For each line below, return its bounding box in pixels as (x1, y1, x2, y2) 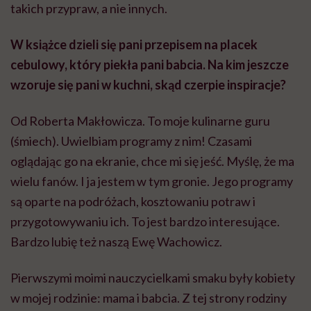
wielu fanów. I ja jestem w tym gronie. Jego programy (10, 173, 293, 189)
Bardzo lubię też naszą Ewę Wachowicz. (10, 233, 222, 249)
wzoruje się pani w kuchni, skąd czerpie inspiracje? (10, 76, 286, 92)
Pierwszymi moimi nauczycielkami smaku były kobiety (10, 269, 295, 285)
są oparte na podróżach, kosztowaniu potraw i (10, 193, 255, 209)
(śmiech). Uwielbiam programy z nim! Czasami (10, 133, 252, 149)
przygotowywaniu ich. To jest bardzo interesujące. (10, 213, 280, 229)
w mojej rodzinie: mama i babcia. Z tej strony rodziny (10, 289, 287, 305)
